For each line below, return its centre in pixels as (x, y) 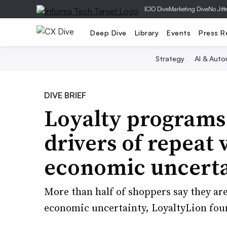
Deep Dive (108, 32)
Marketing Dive (188, 9)
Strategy (170, 59)
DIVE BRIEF (65, 95)
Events (179, 32)
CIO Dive (157, 9)
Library (146, 32)
